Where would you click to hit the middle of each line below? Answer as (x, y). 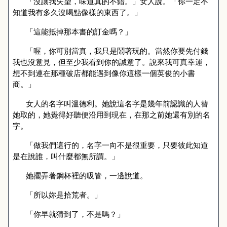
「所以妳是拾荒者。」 (64, 195)
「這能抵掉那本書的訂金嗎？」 (79, 31)
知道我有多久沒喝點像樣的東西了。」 (77, 12)
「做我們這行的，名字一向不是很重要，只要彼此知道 (117, 145)
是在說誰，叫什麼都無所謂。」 (66, 156)
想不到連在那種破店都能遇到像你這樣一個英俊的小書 (104, 73)
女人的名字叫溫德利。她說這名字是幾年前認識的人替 (117, 103)
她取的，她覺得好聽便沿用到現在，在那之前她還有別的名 (111, 115)
